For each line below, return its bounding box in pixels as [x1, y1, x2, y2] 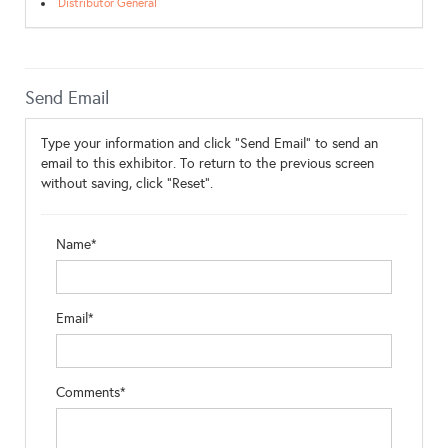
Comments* [56, 384, 126, 401]
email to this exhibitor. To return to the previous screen [41, 155, 374, 172]
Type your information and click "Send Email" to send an [41, 135, 378, 152]
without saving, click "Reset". [41, 175, 213, 192]
